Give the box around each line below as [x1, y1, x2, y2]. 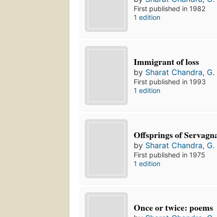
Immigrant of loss [134, 55, 200, 68]
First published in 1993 [134, 77, 206, 86]
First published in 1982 [134, 4, 206, 13]
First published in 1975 [134, 150, 206, 159]
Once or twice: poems [134, 201, 214, 214]
